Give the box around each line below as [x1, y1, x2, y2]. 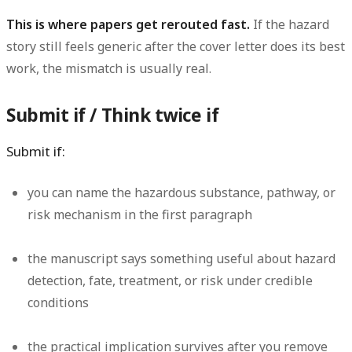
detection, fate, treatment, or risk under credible [27, 272, 313, 290]
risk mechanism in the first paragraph [27, 206, 253, 224]
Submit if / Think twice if [6, 103, 219, 128]
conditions [27, 294, 90, 312]
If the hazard [250, 15, 329, 33]
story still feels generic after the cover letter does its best [6, 37, 345, 55]
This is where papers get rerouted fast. [6, 15, 250, 33]
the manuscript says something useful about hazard [27, 250, 336, 268]
